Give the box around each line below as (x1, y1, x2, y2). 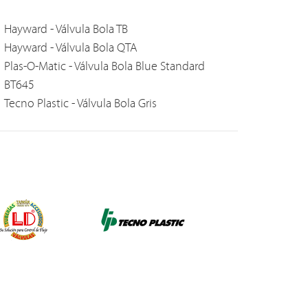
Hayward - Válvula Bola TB (3, 23, 128, 36)
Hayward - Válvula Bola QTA (3, 42, 137, 55)
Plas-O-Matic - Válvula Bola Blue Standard (3, 60, 205, 74)
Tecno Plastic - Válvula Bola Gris (3, 98, 157, 111)
